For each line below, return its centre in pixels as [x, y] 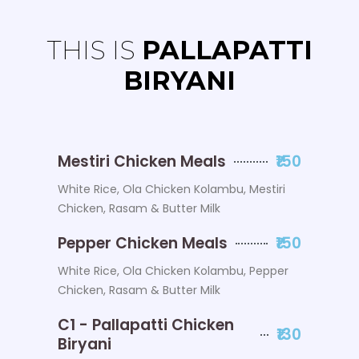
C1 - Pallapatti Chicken [146, 325]
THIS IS [94, 50]
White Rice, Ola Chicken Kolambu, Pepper [173, 270]
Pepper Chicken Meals [143, 243]
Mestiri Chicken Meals [142, 161]
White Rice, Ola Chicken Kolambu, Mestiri [172, 189]
